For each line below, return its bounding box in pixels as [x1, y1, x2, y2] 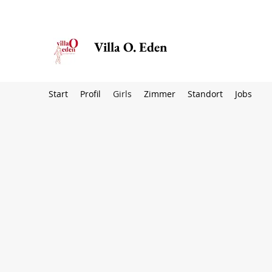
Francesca [129, 208, 217, 239]
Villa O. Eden [94, 38, 167, 56]
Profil [80, 88, 101, 100]
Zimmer [144, 88, 175, 100]
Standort [188, 88, 223, 100]
